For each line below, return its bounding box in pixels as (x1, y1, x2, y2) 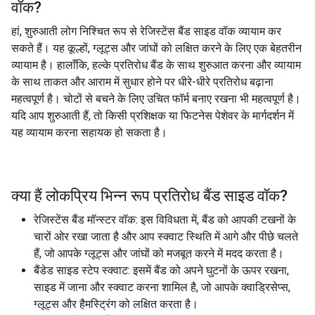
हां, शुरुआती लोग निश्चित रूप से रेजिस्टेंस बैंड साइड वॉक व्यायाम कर (11, 25, 281, 38)
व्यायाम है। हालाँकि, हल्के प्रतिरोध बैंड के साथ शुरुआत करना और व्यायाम (11, 58, 301, 72)
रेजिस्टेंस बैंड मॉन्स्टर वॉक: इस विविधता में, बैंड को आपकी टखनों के (34, 213, 296, 226)
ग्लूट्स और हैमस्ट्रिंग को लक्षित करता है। (34, 297, 198, 311)
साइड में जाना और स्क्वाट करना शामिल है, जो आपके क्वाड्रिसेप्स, (34, 281, 290, 294)
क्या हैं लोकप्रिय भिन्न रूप (11, 187, 150, 205)
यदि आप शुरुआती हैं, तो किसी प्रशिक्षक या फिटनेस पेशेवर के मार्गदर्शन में (11, 109, 294, 122)
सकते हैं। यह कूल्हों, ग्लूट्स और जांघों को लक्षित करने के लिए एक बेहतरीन (11, 41, 302, 55)
